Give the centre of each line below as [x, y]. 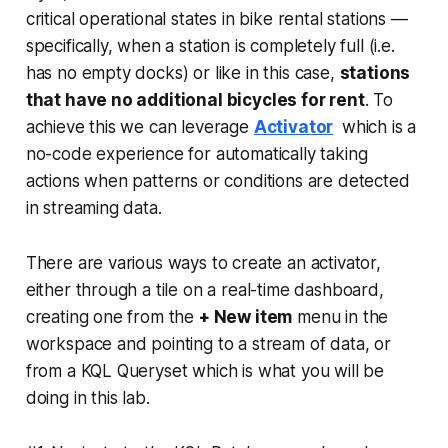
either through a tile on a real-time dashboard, [204, 289]
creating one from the [112, 316]
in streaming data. [93, 207]
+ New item [245, 316]
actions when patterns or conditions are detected [217, 180]
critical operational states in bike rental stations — [216, 18]
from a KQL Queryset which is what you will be [205, 370]
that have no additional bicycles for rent [195, 99]
